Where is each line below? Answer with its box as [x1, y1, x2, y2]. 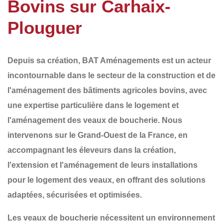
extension [11, 160, 49, 169]
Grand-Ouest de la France [78, 130, 174, 139]
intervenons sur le [7, 130, 78, 139]
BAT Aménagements [82, 56, 160, 65]
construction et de [147, 71, 216, 80]
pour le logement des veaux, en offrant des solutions [7, 175, 206, 184]
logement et [134, 101, 179, 110]
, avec [185, 86, 207, 95]
